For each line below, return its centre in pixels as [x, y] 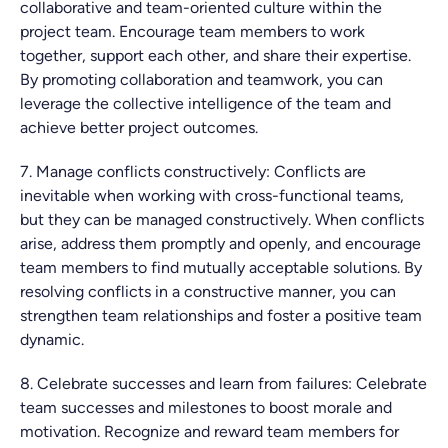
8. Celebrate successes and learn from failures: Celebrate [223, 383]
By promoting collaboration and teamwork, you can [201, 79]
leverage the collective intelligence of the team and [205, 103]
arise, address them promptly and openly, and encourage [220, 243]
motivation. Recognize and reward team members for [209, 431]
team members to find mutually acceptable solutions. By [221, 267]
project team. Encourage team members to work [192, 31]
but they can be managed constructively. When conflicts [222, 219]
